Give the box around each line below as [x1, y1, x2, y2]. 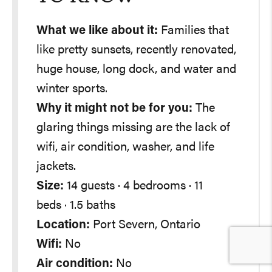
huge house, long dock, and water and [36, 63, 236, 76]
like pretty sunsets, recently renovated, [36, 44, 236, 56]
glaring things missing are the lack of [36, 121, 230, 134]
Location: [36, 219, 90, 231]
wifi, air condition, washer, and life [36, 141, 214, 154]
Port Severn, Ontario [93, 219, 200, 231]
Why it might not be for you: [36, 102, 192, 115]
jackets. [36, 160, 76, 173]
